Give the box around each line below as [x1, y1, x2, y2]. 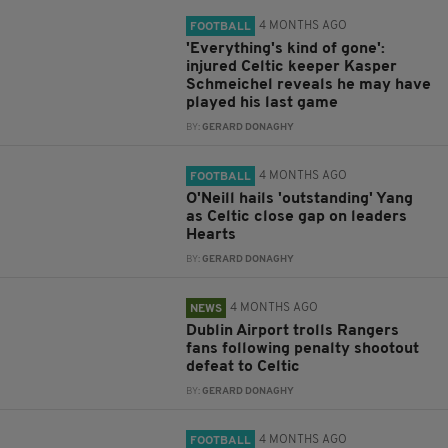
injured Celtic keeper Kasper [186, 59, 398, 75]
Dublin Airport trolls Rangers [186, 323, 400, 339]
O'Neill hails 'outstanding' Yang [186, 191, 414, 207]
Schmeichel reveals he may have [186, 77, 432, 93]
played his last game [186, 95, 339, 111]
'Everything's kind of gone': [186, 41, 386, 57]
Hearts [186, 227, 237, 243]
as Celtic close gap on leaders [186, 209, 408, 225]
